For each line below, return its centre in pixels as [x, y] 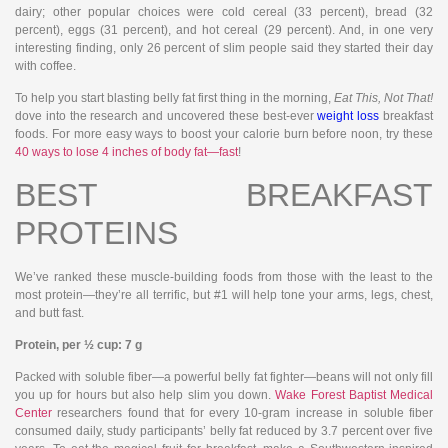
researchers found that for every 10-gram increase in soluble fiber [242, 413]
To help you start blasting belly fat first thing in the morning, [174, 98]
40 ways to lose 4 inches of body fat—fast [126, 152]
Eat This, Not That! [383, 98]
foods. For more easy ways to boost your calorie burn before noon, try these [224, 134]
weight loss [348, 116]
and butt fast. [49, 312]
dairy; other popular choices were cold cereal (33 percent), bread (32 [224, 11]
